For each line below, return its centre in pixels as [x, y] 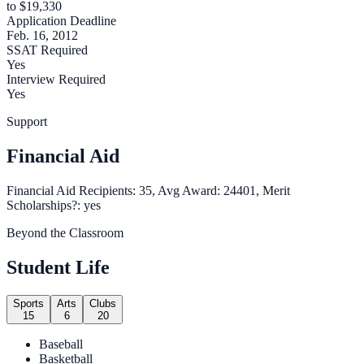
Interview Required [56, 79]
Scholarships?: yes [54, 205]
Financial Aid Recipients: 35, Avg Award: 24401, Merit [148, 190]
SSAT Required [47, 50]
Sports [28, 303]
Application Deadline [61, 21]
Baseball [61, 344]
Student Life [58, 267]
